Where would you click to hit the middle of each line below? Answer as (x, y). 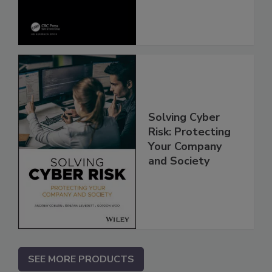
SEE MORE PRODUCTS (81, 259)
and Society (179, 161)
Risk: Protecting (189, 132)
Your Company (185, 147)
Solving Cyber (184, 117)
